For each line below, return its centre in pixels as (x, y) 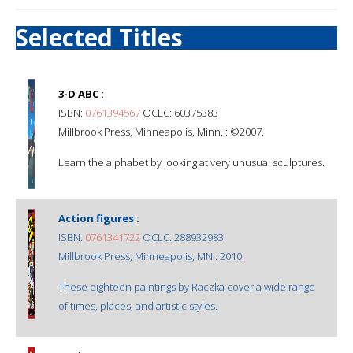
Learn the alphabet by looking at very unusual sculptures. (191, 162)
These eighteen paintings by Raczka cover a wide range (187, 286)
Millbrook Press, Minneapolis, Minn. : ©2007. (161, 131)
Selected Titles (99, 37)
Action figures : (99, 218)
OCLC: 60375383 (179, 112)
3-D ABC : (81, 93)
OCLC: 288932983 (182, 237)
